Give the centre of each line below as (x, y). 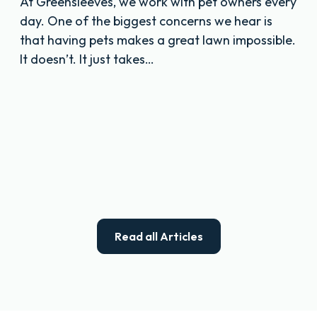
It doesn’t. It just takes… (87, 59)
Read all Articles (158, 236)
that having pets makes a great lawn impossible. (158, 40)
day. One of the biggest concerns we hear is (146, 21)
